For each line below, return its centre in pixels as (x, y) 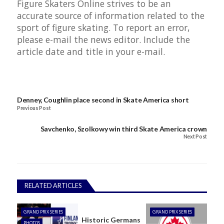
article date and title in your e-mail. (91, 52)
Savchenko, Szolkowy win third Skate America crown (123, 128)
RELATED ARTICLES (53, 185)
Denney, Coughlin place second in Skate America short (103, 100)
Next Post (195, 137)
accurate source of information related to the (111, 16)
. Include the (164, 40)
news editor (115, 40)
